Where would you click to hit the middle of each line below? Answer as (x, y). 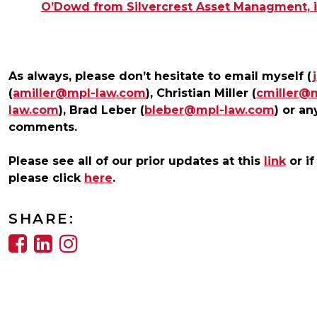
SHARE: (41, 219)
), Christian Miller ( (201, 93)
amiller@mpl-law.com (79, 93)
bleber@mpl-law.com (209, 110)
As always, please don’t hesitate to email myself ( (161, 76)
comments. (45, 127)
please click (46, 178)
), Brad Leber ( (102, 110)
